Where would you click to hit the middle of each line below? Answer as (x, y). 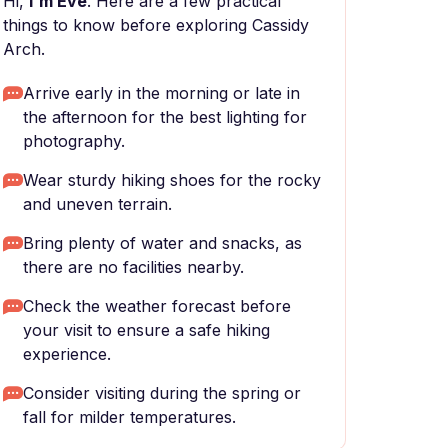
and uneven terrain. (97, 204)
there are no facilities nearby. (133, 267)
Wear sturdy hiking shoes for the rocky (172, 180)
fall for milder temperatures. (129, 417)
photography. (74, 141)
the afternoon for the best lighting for (165, 117)
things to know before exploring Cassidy (156, 25)
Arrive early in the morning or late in (161, 93)
